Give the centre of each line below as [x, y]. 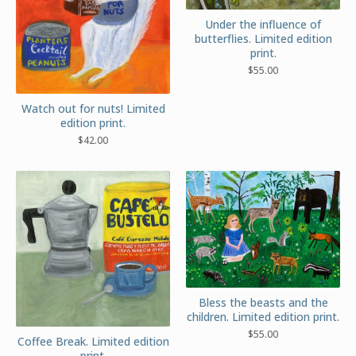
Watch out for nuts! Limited [93, 109]
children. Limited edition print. [263, 317]
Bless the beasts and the [263, 303]
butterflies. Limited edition [263, 39]
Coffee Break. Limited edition [93, 341]
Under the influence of [263, 25]
